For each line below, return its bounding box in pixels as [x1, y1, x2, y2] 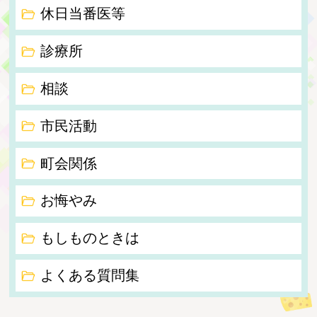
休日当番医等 [40, 6, 125, 22]
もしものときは [40, 230, 139, 246]
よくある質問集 [40, 267, 139, 284]
